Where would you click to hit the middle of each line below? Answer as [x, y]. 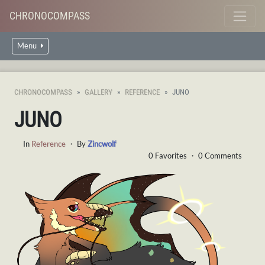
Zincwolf [102, 144]
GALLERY [98, 92]
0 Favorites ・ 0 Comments [195, 156]
